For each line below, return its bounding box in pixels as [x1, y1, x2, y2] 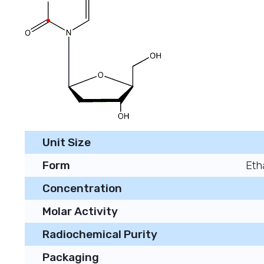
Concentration [42, 181, 122, 195]
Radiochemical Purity [42, 227, 157, 241]
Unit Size [42, 136, 91, 149]
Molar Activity [42, 204, 118, 218]
